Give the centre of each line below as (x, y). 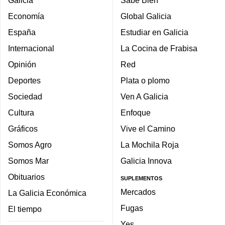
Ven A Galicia (144, 97)
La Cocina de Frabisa (159, 48)
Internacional (31, 48)
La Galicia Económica (47, 193)
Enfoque (136, 113)
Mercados (138, 192)
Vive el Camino (148, 129)
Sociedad (25, 97)
